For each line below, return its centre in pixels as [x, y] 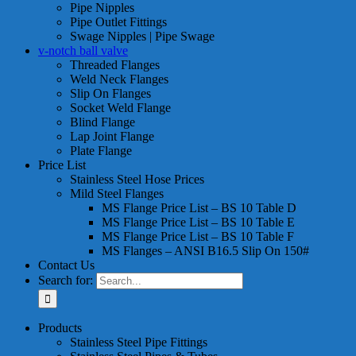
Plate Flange [101, 151]
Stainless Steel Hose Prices [137, 180]
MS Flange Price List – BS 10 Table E [198, 222]
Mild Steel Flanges [117, 194]
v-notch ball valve [83, 51]
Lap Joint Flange [112, 137]
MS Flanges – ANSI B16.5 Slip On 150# [205, 251]
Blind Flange [103, 122]
